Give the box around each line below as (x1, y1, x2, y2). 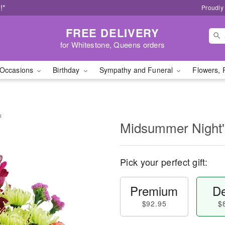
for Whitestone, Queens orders (60, 39, 165, 50)
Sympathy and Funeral (99, 65, 175, 75)
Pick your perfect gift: (120, 155, 207, 168)
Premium (130, 182, 178, 199)
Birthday (53, 65, 82, 75)
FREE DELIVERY (65, 24, 160, 41)
